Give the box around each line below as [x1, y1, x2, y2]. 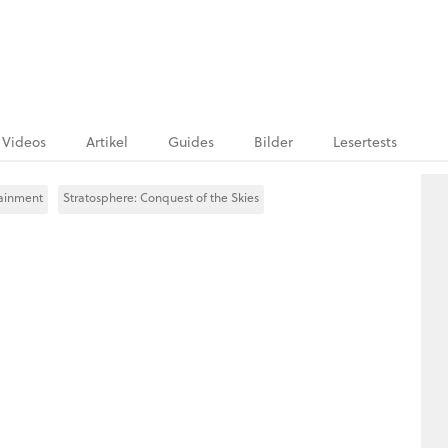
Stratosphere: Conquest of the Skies [63, 189, 259, 206]
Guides [168, 132, 214, 152]
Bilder [254, 132, 293, 152]
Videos [2, 132, 46, 152]
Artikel [86, 132, 128, 152]
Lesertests [333, 132, 397, 152]
